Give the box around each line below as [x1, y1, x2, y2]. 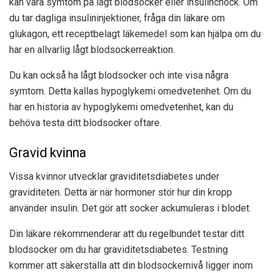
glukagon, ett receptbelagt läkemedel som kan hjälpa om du [9, 27, 261, 40]
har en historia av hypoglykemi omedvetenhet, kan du [9, 101, 233, 113]
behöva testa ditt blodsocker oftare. [9, 116, 161, 129]
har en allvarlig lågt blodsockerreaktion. [9, 43, 175, 55]
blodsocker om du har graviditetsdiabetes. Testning [9, 244, 228, 256]
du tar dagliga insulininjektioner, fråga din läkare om [9, 12, 225, 24]
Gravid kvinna [9, 145, 87, 161]
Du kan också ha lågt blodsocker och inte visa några [9, 69, 229, 81]
